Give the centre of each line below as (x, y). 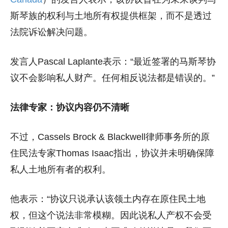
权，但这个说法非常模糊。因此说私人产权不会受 (111, 216)
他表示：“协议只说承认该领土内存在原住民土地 (108, 199)
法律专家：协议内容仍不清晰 (70, 108)
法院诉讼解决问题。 (51, 32)
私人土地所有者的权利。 (61, 170)
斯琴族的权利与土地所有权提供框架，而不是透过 (111, 16)
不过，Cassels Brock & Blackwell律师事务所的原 (110, 137)
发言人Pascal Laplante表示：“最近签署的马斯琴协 (113, 62)
